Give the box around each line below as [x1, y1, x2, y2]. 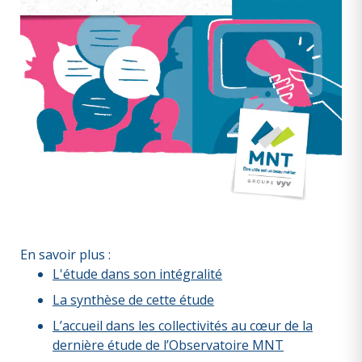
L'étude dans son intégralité [53, 264, 222, 283]
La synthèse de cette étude [53, 290, 214, 309]
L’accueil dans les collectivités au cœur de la [53, 316, 313, 335]
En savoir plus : [20, 245, 111, 263]
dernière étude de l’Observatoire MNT [53, 335, 284, 354]
